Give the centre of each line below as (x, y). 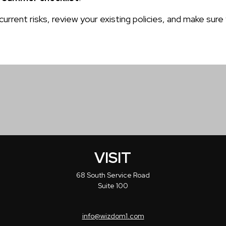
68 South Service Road (113, 175)
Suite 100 (113, 186)
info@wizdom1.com (113, 216)
